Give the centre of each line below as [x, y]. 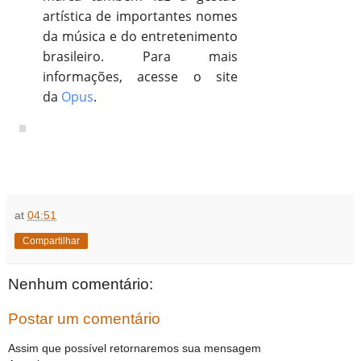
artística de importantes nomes [140, 16]
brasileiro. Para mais [140, 56]
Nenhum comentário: [81, 284]
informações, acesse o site [140, 76]
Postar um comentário [84, 319]
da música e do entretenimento [140, 36]
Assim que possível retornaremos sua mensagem [135, 348]
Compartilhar [51, 241]
